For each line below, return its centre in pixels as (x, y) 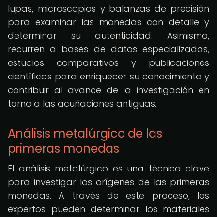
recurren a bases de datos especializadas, (108, 49)
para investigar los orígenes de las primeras (108, 182)
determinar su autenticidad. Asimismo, (108, 36)
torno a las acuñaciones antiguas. (82, 103)
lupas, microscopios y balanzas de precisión (108, 8)
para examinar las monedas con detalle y (108, 22)
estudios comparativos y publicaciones (108, 63)
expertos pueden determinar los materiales (108, 209)
